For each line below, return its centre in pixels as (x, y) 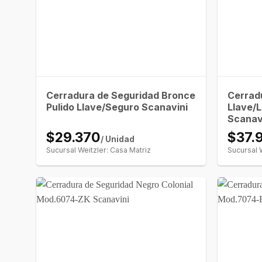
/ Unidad (118, 139)
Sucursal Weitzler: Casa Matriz (99, 150)
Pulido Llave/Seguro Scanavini (117, 107)
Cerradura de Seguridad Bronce (121, 96)
